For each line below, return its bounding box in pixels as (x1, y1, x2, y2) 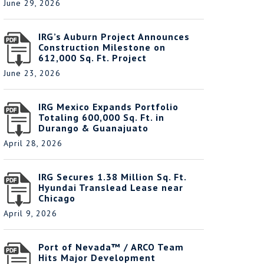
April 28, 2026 (4, 138, 62, 148)
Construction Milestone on (38, 41, 166, 53)
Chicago (38, 192, 75, 204)
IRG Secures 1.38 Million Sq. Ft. (38, 171, 186, 183)
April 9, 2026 (4, 208, 57, 219)
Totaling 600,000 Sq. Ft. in (38, 111, 164, 123)
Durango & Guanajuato (38, 122, 148, 134)
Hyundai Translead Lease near (38, 181, 183, 193)
